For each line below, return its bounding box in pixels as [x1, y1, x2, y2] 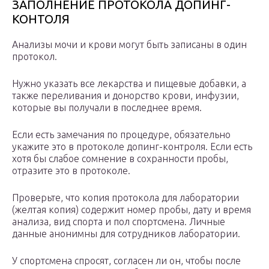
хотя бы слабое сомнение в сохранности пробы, [12, 153, 228, 165]
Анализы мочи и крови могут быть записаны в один [12, 39, 247, 50]
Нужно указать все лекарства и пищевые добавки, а [12, 78, 246, 89]
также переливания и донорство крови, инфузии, [12, 90, 239, 101]
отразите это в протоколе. [12, 165, 130, 177]
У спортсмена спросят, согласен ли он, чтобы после [12, 255, 241, 267]
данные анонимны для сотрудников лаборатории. [12, 228, 240, 240]
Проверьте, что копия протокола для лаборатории [12, 192, 239, 204]
